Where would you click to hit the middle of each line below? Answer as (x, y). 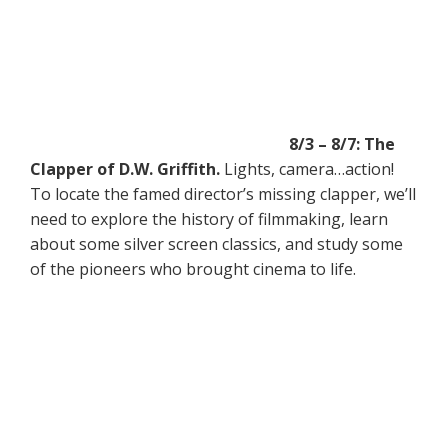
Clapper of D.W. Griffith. (125, 168)
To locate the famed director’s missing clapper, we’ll (223, 193)
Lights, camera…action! (307, 168)
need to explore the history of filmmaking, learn (209, 218)
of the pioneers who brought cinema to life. (193, 268)
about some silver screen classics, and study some (216, 243)
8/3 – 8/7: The (342, 143)
